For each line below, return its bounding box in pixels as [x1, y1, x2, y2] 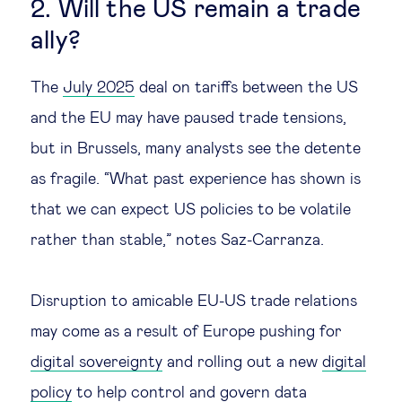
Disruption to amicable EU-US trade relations [31, 293, 357, 310]
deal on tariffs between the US [135, 80, 358, 96]
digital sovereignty [31, 354, 162, 371]
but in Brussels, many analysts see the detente [31, 141, 361, 157]
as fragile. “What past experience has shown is [31, 171, 361, 188]
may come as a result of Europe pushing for [31, 324, 342, 340]
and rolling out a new [162, 354, 322, 371]
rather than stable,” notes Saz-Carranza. [31, 232, 324, 249]
